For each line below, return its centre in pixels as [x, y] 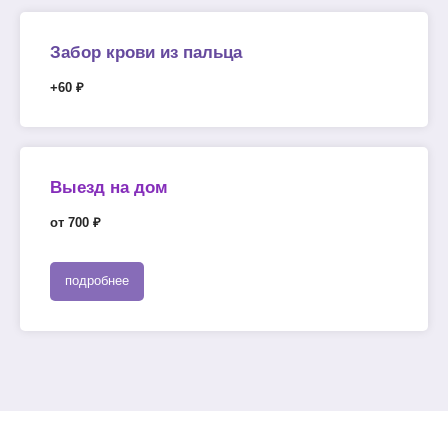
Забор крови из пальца [146, 52]
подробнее [97, 281]
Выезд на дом [109, 187]
